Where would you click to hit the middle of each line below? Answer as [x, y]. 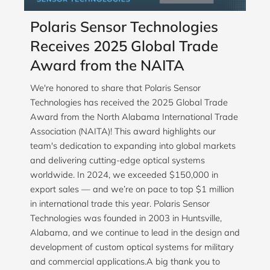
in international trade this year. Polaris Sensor [120, 204]
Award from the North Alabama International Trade [134, 117]
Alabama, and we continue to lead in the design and [135, 233]
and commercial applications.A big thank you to [125, 262]
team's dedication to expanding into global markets [133, 146]
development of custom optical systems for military [132, 247]
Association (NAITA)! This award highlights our [123, 131]
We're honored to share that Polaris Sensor [115, 88]
